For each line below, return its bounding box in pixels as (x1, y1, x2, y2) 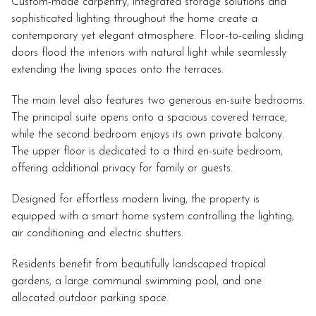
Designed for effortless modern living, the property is (11, 194, 260, 206)
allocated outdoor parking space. (11, 293, 169, 305)
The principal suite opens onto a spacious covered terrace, (11, 112, 287, 124)
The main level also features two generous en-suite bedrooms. (11, 95, 305, 107)
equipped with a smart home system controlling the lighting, (11, 211, 294, 223)
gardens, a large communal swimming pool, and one (11, 276, 262, 288)
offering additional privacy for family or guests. (11, 163, 233, 175)
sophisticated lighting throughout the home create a (11, 13, 257, 25)
